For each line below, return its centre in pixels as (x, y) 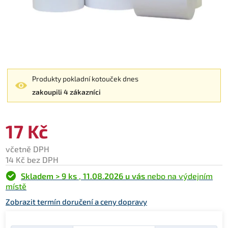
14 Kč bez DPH (32, 160)
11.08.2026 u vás (114, 176)
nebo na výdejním (179, 176)
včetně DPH (27, 149)
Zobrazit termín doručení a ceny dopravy (76, 202)
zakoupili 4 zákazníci (66, 92)
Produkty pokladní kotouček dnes (85, 79)
